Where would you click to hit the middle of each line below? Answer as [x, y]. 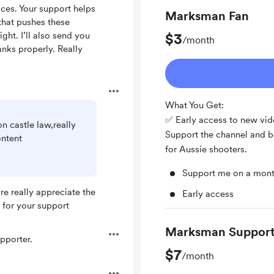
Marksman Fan [207, 16]
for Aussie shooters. [206, 149]
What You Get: [194, 105]
